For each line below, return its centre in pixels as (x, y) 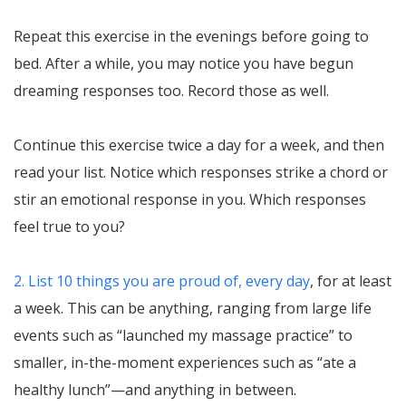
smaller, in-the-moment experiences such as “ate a (185, 362)
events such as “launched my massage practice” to (183, 335)
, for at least (351, 280)
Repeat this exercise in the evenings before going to (191, 36)
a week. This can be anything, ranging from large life (193, 308)
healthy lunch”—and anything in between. (155, 389)
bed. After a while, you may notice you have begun (184, 63)
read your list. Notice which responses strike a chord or (201, 172)
